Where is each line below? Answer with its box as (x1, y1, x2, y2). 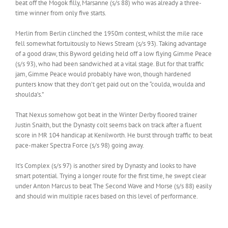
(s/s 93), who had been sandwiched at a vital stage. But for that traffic (15, 59, 204, 68)
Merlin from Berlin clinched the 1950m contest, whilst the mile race (15, 28, 203, 38)
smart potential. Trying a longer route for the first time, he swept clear (15, 171, 206, 180)
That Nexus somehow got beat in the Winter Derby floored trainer (15, 110, 197, 119)
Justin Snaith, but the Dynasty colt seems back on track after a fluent (15, 120, 202, 129)
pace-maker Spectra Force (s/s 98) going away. (15, 140, 144, 150)
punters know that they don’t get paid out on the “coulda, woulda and (15, 79, 205, 89)
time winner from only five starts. (15, 8, 106, 17)
